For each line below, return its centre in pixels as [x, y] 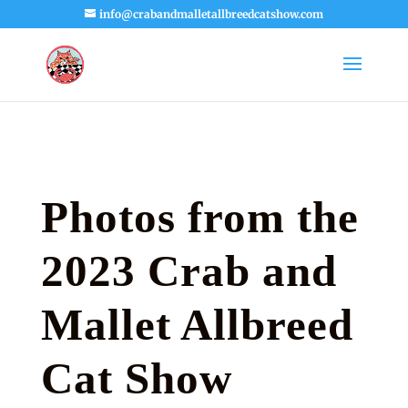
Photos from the [199, 217]
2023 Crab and [189, 271]
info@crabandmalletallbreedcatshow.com [211, 14]
